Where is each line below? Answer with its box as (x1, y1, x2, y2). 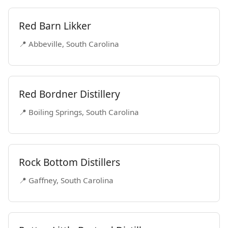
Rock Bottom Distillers (19, 155, 120, 169)
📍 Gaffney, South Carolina (19, 175, 113, 185)
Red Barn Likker (19, 19, 91, 33)
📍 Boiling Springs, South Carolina (19, 107, 139, 117)
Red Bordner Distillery (19, 87, 120, 101)
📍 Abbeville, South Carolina (19, 39, 119, 49)
